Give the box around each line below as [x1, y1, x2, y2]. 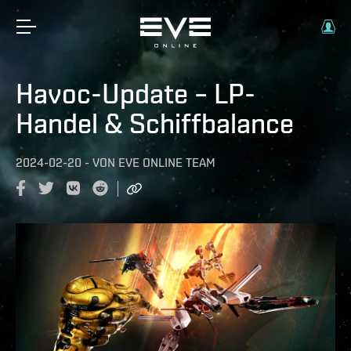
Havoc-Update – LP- [16, 77, 255, 110]
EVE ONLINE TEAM [118, 155, 215, 170]
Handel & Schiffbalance [16, 107, 294, 139]
